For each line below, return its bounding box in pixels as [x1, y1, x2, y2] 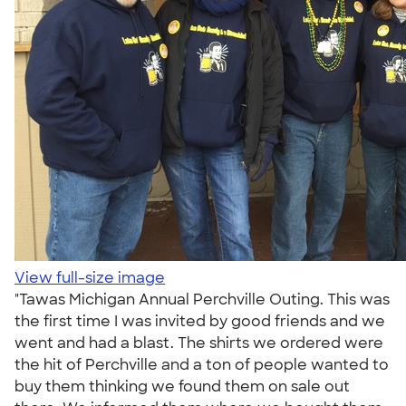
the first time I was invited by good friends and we [14, 312, 385, 331]
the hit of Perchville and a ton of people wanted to [14, 355, 389, 374]
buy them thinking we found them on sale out [14, 377, 350, 396]
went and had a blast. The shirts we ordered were [14, 333, 383, 353]
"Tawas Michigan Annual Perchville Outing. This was [14, 290, 390, 309]
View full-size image [14, 268, 165, 287]
